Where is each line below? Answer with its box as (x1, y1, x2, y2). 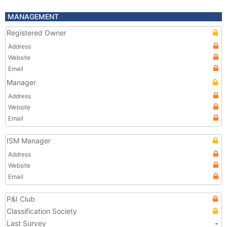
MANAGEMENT (8, 12, 59, 21)
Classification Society (7, 207, 77, 215)
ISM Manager (7, 136, 51, 145)
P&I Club (7, 195, 35, 203)
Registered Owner (7, 28, 66, 37)
